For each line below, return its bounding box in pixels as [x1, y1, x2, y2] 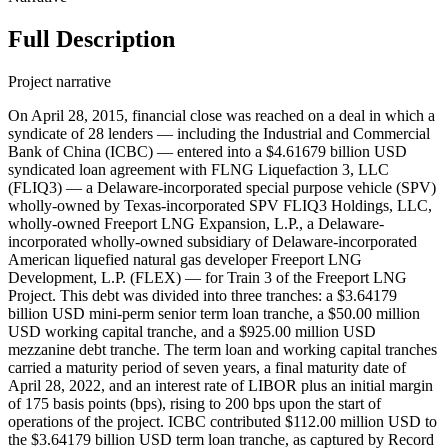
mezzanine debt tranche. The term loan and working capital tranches [8, 340, 437, 358]
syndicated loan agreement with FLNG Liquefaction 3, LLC [8, 160, 389, 178]
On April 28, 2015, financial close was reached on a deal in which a [8, 106, 435, 124]
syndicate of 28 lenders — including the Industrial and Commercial [8, 124, 430, 142]
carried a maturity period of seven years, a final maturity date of [8, 358, 406, 376]
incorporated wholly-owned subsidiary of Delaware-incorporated [8, 232, 417, 250]
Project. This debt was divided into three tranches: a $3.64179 [8, 286, 397, 304]
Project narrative [8, 72, 111, 90]
